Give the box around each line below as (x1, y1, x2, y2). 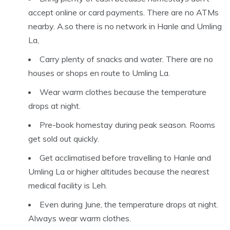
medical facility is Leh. (28, 180, 107, 191)
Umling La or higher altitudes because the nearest (28, 166, 209, 177)
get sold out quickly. (28, 133, 99, 144)
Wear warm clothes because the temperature (40, 87, 206, 98)
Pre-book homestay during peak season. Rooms (40, 120, 215, 130)
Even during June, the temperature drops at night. (40, 199, 218, 210)
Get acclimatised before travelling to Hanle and (40, 152, 211, 163)
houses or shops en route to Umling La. (28, 68, 170, 79)
